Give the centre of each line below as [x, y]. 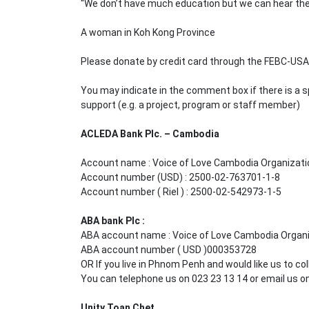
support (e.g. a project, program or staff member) [190, 105]
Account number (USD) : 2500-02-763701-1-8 [180, 177]
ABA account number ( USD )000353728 [169, 250]
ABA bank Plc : [113, 221]
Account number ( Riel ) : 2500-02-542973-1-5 [181, 192]
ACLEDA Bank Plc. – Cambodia [150, 134]
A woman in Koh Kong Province [148, 32]
